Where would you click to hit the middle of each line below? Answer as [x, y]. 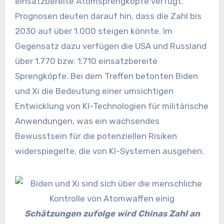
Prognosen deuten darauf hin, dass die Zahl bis [108, 16]
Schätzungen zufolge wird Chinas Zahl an [112, 213]
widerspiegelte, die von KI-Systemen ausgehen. [109, 151]
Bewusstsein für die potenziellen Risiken [96, 136]
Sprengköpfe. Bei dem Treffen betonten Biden [106, 76]
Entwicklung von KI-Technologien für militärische [111, 106]
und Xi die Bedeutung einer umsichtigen [94, 91]
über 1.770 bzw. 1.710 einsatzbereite [86, 61]
